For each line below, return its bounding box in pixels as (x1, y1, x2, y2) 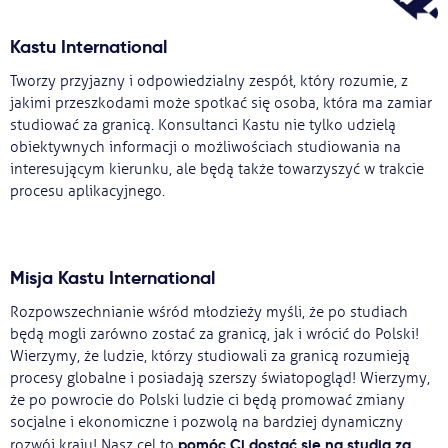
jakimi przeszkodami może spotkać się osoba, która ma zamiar (10, 94, 432, 113)
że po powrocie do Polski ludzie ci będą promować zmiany (10, 391, 405, 410)
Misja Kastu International (10, 267, 220, 289)
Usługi (32, 77, 87, 101)
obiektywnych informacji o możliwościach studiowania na (10, 138, 401, 157)
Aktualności (32, 197, 138, 221)
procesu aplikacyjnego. (10, 182, 165, 201)
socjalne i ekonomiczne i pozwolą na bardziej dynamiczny (10, 413, 403, 432)
